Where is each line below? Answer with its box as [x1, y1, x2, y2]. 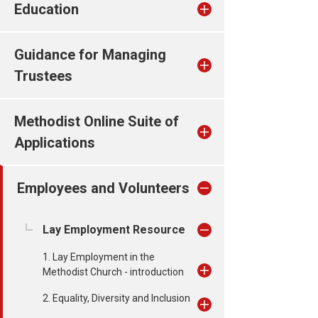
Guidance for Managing [14, 46, 166, 63]
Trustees [14, 67, 72, 84]
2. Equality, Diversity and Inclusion [43, 292, 190, 304]
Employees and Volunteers [17, 180, 190, 197]
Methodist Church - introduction [43, 266, 184, 278]
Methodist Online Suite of [14, 113, 179, 130]
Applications [14, 134, 95, 151]
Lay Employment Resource [43, 223, 185, 236]
